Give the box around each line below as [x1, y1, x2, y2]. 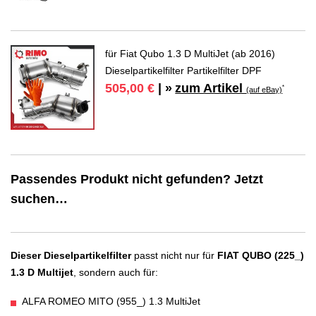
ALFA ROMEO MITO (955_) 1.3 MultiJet [22, 296, 200, 308]
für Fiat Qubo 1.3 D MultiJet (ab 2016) [105, 48, 276, 60]
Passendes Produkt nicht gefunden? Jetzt [11, 171, 263, 186]
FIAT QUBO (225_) [217, 249, 304, 261]
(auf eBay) [246, 85, 283, 94]
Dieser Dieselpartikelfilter [11, 249, 131, 261]
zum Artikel [175, 80, 247, 95]
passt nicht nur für [131, 249, 217, 261]
